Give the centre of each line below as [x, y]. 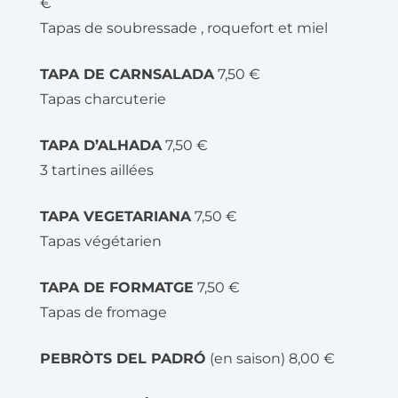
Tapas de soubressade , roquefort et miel [184, 28]
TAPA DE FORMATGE [117, 287]
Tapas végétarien [101, 241]
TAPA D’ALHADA [101, 145]
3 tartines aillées [97, 170]
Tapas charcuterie [103, 99]
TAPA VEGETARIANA [115, 216]
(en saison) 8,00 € [271, 358]
